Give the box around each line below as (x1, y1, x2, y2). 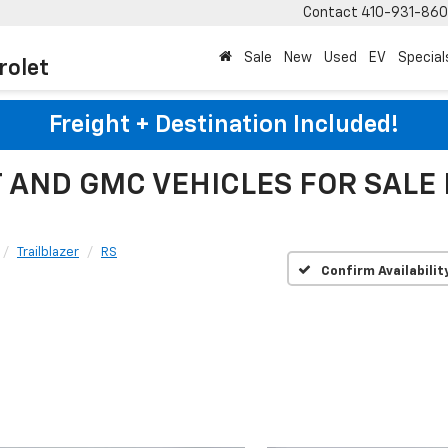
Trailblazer (17, 246, 79, 259)
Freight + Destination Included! (49, 113, 399, 137)
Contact (303, 6, 358, 21)
